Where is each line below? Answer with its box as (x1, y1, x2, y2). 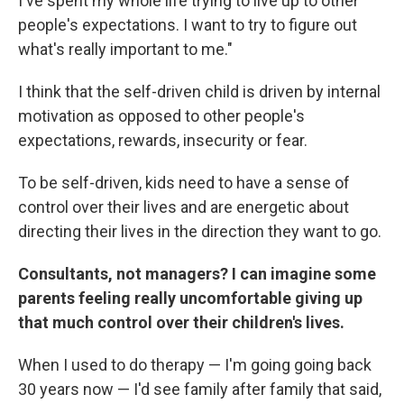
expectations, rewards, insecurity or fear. (18, 131, 308, 150)
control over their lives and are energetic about (18, 197, 349, 216)
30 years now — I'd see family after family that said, (18, 380, 381, 399)
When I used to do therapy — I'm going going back (18, 355, 372, 374)
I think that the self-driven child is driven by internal (18, 82, 381, 101)
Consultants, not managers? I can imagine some (18, 264, 376, 283)
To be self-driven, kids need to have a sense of (18, 173, 350, 192)
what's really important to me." (18, 40, 233, 59)
